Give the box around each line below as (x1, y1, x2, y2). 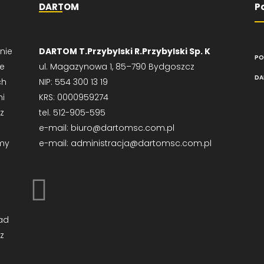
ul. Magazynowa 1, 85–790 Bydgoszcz (38, 61, 194, 72)
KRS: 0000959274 (38, 91, 108, 103)
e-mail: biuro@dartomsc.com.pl (38, 122, 174, 134)
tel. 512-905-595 (38, 107, 105, 118)
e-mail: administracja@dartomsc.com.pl (38, 137, 212, 149)
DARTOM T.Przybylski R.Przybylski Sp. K (38, 45, 210, 57)
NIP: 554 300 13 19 (38, 76, 108, 88)
